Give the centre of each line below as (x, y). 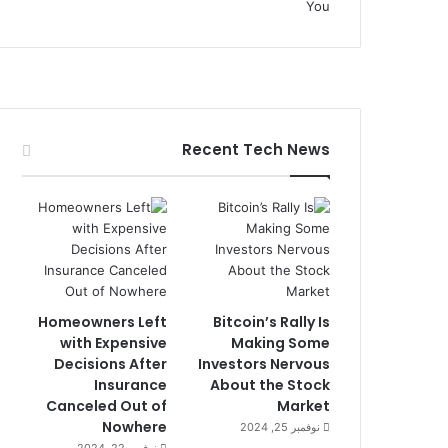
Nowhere (134, 426)
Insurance (130, 384)
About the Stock (270, 384)
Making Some (280, 342)
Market (303, 405)
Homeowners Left (102, 321)
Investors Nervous (264, 363)
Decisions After (110, 363)
